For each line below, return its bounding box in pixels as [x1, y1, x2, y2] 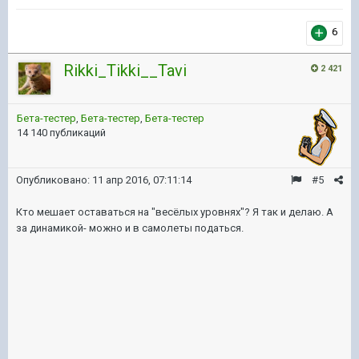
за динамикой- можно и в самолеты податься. [16, 221, 246, 234]
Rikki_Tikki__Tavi [63, 60, 187, 80]
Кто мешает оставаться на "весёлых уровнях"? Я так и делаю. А [16, 205, 333, 218]
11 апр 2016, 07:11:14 [92, 173, 192, 186]
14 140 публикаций [17, 126, 106, 139]
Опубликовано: [16, 173, 92, 186]
